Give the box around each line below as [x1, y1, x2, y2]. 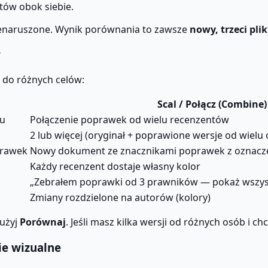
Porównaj [20, 215, 66, 229]
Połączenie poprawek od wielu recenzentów [30, 113, 229, 127]
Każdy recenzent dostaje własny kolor [30, 160, 200, 173]
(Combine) [215, 98, 267, 111]
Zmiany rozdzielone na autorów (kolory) [30, 191, 211, 205]
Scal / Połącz [157, 98, 216, 111]
